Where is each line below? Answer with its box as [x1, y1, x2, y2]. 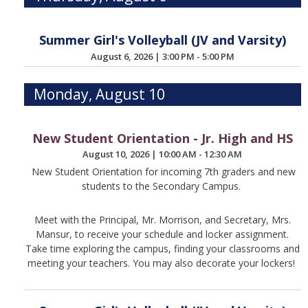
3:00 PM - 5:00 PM [162, 49, 234, 63]
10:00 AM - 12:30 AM [159, 148, 243, 161]
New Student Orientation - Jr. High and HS [32, 129, 293, 146]
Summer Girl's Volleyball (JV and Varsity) [38, 32, 286, 49]
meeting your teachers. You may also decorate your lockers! [27, 256, 298, 269]
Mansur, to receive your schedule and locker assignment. [36, 227, 289, 241]
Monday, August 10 [34, 84, 166, 104]
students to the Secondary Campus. [81, 179, 243, 192]
